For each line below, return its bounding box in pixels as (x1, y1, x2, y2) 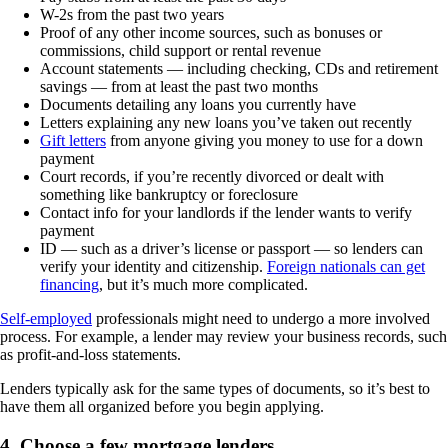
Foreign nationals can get (267, 258, 425, 276)
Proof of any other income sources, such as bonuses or (40, 24, 382, 42)
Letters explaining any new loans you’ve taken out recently (40, 114, 412, 132)
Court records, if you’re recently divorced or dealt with (40, 168, 384, 186)
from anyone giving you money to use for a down (106, 132, 423, 150)
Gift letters (40, 132, 106, 150)
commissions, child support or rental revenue (40, 42, 321, 60)
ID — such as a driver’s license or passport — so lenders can (40, 240, 423, 258)
